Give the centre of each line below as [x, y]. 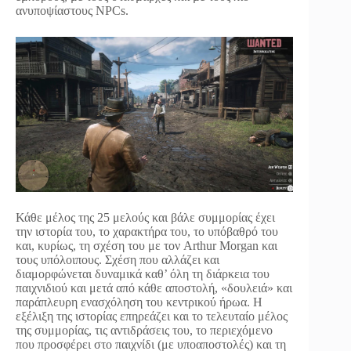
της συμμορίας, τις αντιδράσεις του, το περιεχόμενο [144, 331]
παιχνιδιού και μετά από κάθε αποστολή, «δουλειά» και [154, 288]
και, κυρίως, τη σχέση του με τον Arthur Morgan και [147, 246]
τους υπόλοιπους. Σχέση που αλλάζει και [118, 260]
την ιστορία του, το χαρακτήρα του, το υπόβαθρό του [147, 232]
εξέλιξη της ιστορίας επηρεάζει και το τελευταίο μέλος [152, 317]
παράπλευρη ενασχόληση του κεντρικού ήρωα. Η [139, 302]
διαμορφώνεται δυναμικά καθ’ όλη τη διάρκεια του [143, 274]
